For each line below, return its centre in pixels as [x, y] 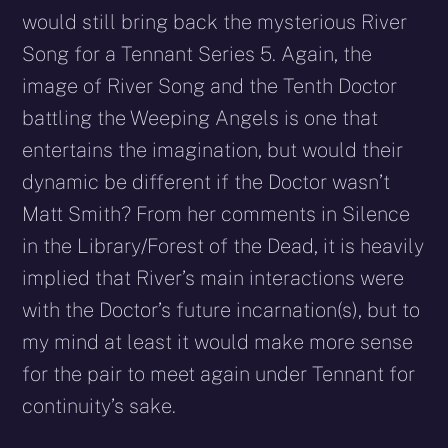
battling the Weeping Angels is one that [200, 117]
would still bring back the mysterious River [215, 21]
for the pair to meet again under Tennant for [219, 373]
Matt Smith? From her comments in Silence [216, 213]
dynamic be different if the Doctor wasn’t [206, 181]
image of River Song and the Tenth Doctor [210, 85]
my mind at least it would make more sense [218, 341]
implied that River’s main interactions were [213, 277]
